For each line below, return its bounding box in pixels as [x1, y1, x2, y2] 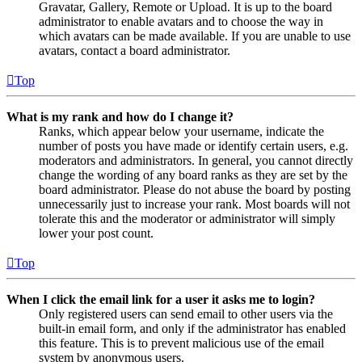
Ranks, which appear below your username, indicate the [39, 124, 324, 138]
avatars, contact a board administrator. [39, 43, 230, 57]
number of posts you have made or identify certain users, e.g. [39, 138, 348, 153]
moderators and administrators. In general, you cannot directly [39, 153, 353, 167]
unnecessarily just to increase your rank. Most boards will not [39, 196, 350, 211]
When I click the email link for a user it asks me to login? [6, 292, 315, 306]
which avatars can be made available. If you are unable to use [39, 28, 351, 43]
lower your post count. [39, 225, 154, 240]
